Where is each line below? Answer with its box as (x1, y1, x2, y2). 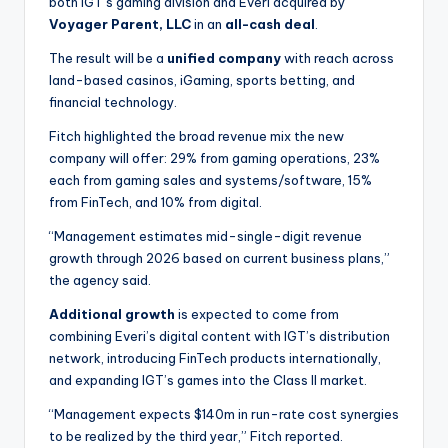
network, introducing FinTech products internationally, (49, 349, 381, 366)
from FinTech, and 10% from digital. (49, 193, 265, 210)
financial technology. (49, 93, 177, 110)
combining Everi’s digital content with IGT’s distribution (49, 327, 390, 344)
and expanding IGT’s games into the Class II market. (49, 371, 367, 388)
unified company (167, 49, 284, 66)
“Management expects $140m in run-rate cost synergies (49, 405, 399, 422)
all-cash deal (225, 15, 315, 32)
